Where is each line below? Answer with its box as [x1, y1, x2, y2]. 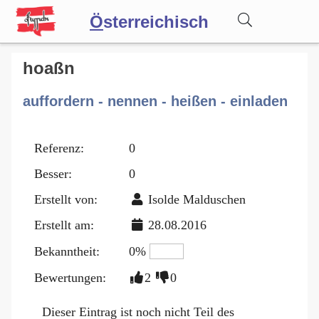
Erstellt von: [34, 192, 98, 206]
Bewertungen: [34, 270, 106, 285]
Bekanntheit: [34, 244, 100, 258]
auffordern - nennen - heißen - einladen [23, 93, 288, 109]
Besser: [34, 166, 72, 181]
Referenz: [34, 140, 84, 155]
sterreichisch [103, 12, 209, 32]
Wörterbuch [47, 57, 124, 74]
